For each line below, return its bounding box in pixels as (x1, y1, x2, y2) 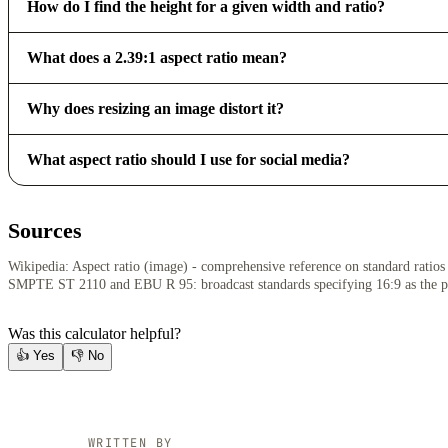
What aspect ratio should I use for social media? (26, 150, 350, 168)
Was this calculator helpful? (8, 325, 181, 343)
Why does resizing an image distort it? (26, 99, 284, 117)
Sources (8, 217, 82, 243)
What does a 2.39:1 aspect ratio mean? (26, 48, 287, 66)
